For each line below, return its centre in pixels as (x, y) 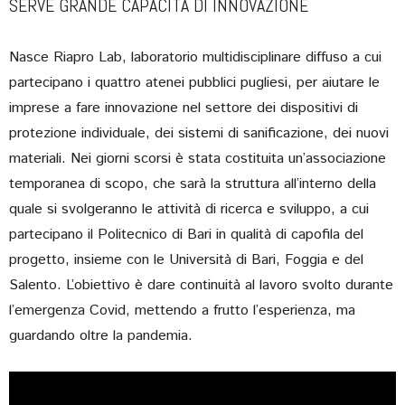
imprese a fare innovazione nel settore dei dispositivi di (184, 108)
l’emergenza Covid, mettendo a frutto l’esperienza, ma (182, 311)
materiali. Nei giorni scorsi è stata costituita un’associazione (198, 159)
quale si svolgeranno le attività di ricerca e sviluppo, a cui (189, 209)
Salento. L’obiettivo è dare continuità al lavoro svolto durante (201, 285)
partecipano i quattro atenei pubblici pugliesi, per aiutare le (194, 83)
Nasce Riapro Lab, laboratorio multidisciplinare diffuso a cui (195, 57)
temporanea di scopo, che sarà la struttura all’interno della (193, 184)
